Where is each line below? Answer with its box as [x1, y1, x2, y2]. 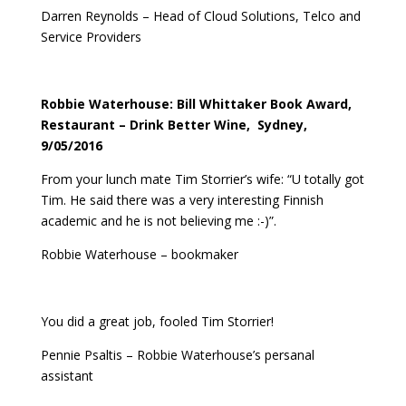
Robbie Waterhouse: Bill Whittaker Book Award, [40, 94, 352, 112]
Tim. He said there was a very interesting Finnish [40, 190, 324, 208]
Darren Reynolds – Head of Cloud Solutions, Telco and [40, 6, 361, 24]
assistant [40, 366, 93, 384]
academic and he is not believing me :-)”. [40, 211, 276, 229]
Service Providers [40, 27, 141, 45]
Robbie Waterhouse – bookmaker [40, 245, 238, 263]
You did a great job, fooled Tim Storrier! [40, 312, 274, 330]
